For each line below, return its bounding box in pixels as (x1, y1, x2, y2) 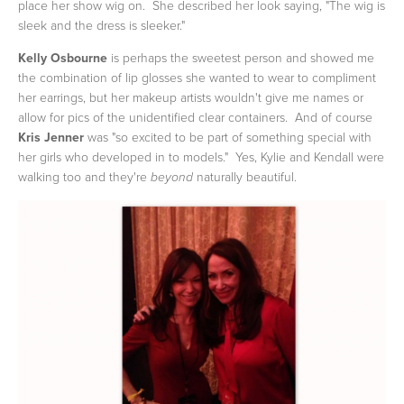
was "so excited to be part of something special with (84, 127, 372, 145)
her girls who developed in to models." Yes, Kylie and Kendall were (18, 147, 384, 165)
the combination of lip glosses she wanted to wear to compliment (18, 68, 376, 86)
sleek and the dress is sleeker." (18, 15, 185, 33)
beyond (151, 170, 193, 185)
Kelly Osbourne (18, 48, 107, 67)
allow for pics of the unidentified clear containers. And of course (18, 107, 372, 125)
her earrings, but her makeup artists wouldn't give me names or (18, 87, 363, 106)
